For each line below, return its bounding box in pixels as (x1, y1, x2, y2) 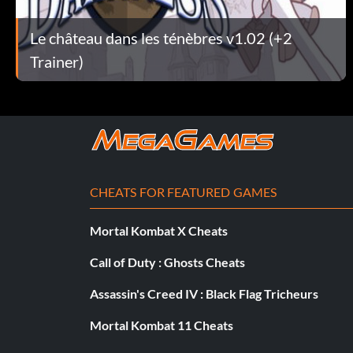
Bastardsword (16, 321, 95, 337)
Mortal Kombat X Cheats (90, 222, 228, 238)
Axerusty (16, 208, 69, 224)
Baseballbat (16, 284, 81, 299)
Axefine (16, 170, 61, 186)
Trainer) (30, 51, 84, 71)
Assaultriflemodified (16, 19, 132, 35)
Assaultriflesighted (16, 57, 123, 72)
